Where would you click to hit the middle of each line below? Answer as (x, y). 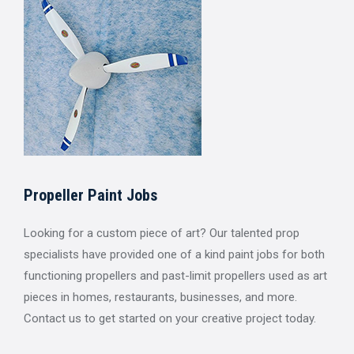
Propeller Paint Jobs (90, 195)
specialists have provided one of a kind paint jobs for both (174, 254)
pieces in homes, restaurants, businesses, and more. (160, 297)
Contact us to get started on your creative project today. (170, 318)
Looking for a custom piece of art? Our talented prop (162, 233)
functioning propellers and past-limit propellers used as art (175, 275)
